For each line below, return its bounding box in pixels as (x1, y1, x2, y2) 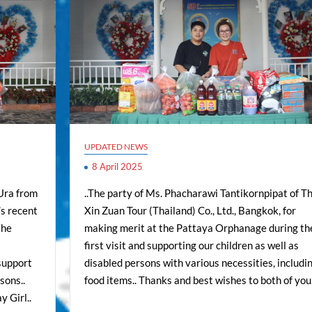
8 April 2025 (91, 161, 143, 173)
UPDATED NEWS (84, 141, 148, 153)
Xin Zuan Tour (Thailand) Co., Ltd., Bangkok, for (84, 204, 296, 217)
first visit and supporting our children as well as (84, 239, 299, 252)
